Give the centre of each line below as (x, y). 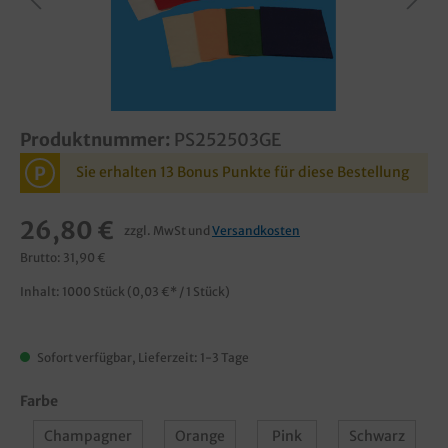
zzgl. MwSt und (168, 230)
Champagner (88, 435)
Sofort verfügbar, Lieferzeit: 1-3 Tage (142, 357)
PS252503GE (227, 140)
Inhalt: (41, 291)
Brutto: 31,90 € (63, 257)
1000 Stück (94, 291)
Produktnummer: (97, 140)
